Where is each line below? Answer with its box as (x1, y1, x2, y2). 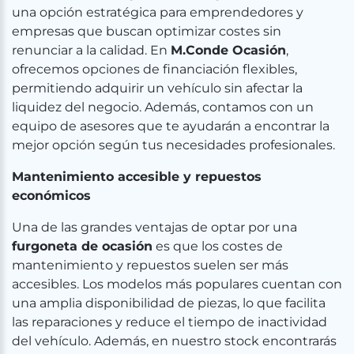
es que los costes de (153, 239, 283, 254)
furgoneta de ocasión (12, 239, 153, 254)
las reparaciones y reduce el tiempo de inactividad (12, 314, 327, 330)
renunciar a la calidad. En (12, 43, 171, 58)
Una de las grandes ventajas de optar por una (12, 220, 297, 235)
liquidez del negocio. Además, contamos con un (12, 100, 314, 115)
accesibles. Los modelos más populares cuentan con (12, 277, 342, 292)
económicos (12, 188, 91, 203)
